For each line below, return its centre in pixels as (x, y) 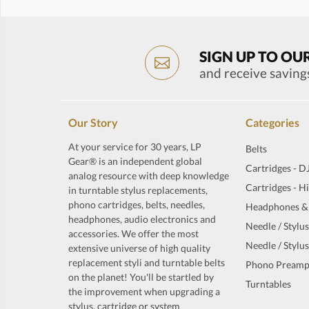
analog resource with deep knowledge (149, 175)
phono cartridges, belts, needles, (137, 204)
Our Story (93, 122)
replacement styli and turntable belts (147, 262)
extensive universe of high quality (139, 248)
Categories (273, 122)
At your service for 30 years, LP (135, 146)
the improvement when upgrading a (144, 291)
